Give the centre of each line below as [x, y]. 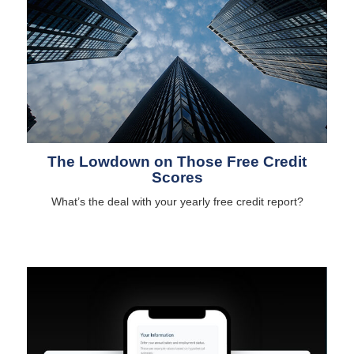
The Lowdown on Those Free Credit [177, 161]
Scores [177, 177]
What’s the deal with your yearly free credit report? [177, 201]
